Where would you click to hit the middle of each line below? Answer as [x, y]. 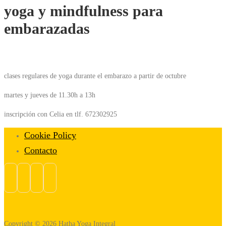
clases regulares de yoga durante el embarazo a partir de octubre [95, 75]
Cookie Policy [50, 135]
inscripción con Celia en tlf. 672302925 [61, 114]
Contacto [41, 150]
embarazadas [47, 29]
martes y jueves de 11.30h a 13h [50, 95]
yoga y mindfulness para [83, 11]
